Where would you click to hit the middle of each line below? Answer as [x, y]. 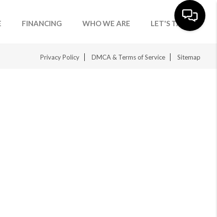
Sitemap [189, 57]
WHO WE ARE [107, 23]
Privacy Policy [60, 57]
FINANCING [42, 23]
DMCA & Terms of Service [129, 57]
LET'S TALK [171, 23]
